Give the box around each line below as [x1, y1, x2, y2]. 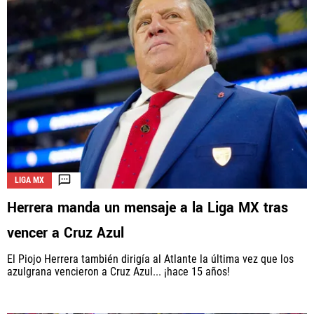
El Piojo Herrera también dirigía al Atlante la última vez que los [7, 252, 294, 266]
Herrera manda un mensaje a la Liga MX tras [7, 197, 288, 218]
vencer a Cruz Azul [7, 222, 124, 243]
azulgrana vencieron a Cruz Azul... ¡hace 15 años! [7, 264, 230, 278]
